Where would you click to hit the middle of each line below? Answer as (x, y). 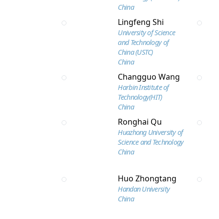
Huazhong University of (151, 132)
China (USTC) (135, 52)
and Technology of (143, 42)
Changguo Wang (149, 77)
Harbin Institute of (143, 87)
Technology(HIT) (140, 97)
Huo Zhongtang (147, 178)
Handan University (144, 189)
